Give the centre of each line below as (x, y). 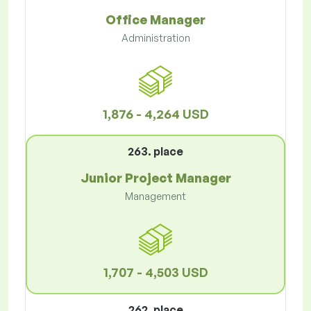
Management (155, 196)
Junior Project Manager (155, 178)
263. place (155, 152)
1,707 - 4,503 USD (155, 272)
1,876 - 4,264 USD (155, 114)
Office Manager (155, 20)
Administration (155, 38)
